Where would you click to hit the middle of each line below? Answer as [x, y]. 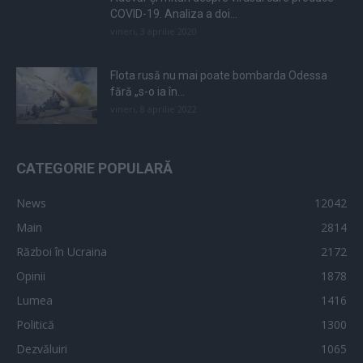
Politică [35, 325]
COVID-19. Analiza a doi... [174, 14]
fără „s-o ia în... [147, 92]
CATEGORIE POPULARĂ [94, 169]
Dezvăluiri [42, 349]
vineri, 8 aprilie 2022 [154, 109]
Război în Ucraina [62, 252]
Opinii [31, 276]
